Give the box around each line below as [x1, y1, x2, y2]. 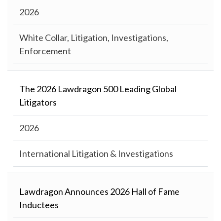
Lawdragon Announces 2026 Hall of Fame [19, 186, 180, 197]
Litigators [19, 97, 57, 108]
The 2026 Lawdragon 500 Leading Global [19, 83, 177, 95]
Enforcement [19, 45, 71, 57]
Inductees [19, 199, 59, 211]
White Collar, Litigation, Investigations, [19, 32, 168, 43]
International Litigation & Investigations [19, 148, 173, 159]
